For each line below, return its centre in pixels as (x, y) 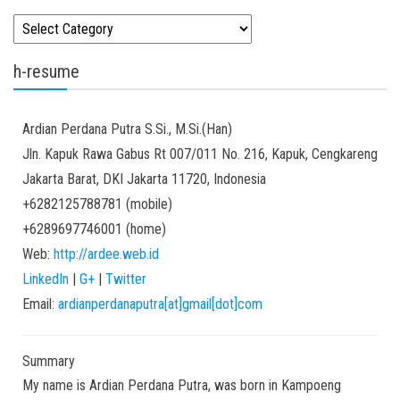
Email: (40, 304)
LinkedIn (47, 279)
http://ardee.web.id (106, 254)
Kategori (39, 25)
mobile (149, 204)
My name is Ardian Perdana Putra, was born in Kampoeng (182, 385)
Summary (49, 361)
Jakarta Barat (59, 179)
